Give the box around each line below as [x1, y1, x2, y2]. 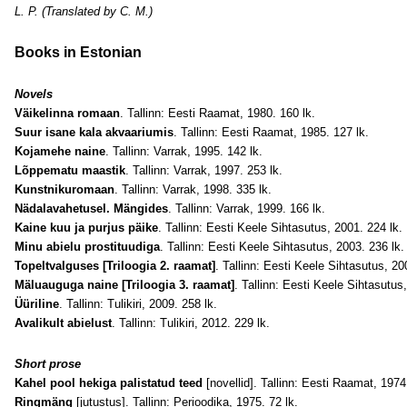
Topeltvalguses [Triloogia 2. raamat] [15, 259, 215, 273]
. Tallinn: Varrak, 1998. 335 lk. [114, 183, 272, 196]
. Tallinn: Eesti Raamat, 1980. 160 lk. [120, 106, 315, 120]
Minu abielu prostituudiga [15, 240, 160, 253]
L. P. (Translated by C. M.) [15, 5, 153, 18]
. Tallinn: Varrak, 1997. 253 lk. [125, 164, 283, 177]
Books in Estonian [15, 45, 142, 60]
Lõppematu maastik [15, 164, 125, 177]
